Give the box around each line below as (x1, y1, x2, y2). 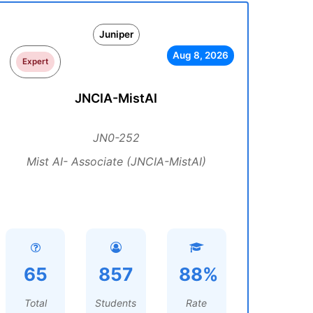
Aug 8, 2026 (172, 50, 228, 61)
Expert (22, 57, 49, 66)
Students (95, 297, 137, 309)
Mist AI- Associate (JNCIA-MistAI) (26, 154, 206, 168)
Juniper (99, 29, 133, 40)
